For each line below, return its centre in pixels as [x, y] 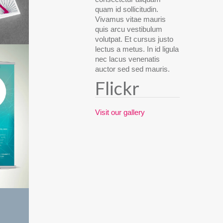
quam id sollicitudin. [127, 9]
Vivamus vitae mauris [130, 19]
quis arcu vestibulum [129, 29]
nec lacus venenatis [127, 59]
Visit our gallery [120, 112]
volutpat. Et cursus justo [134, 39]
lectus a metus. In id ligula [137, 49]
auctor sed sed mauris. [132, 69]
